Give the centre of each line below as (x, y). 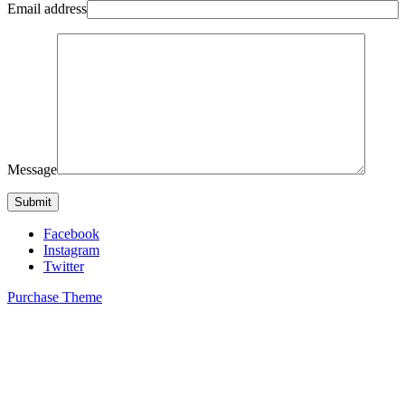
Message (32, 170)
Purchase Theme (55, 297)
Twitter (64, 267)
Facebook (71, 234)
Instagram (71, 250)
